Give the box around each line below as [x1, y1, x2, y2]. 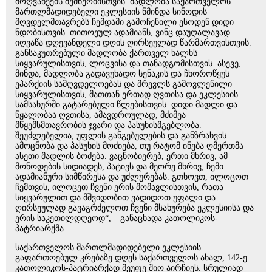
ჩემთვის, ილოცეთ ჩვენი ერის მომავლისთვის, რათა [15, 183, 223, 192]
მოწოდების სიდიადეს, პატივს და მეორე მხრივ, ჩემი [15, 162, 223, 172]
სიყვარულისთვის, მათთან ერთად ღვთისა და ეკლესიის [15, 90, 238, 100]
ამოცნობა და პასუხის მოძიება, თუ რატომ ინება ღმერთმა [15, 141, 243, 151]
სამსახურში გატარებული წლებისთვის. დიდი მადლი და [15, 100, 237, 110]
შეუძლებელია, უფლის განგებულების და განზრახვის [15, 131, 226, 141]
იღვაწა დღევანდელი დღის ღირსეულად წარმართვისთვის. [15, 38, 251, 48]
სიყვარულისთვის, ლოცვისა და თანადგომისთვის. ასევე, [15, 59, 241, 69]
